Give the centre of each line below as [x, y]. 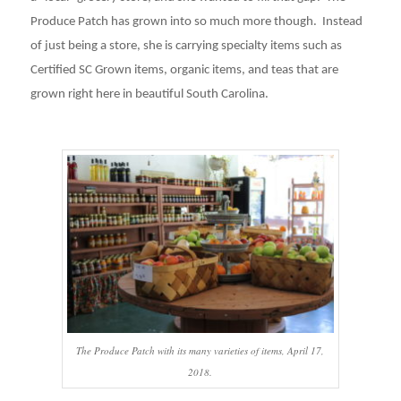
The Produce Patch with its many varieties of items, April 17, [200, 350]
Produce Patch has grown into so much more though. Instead [196, 21]
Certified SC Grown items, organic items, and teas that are [184, 70]
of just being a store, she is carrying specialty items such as [186, 46]
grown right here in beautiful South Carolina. [149, 94]
